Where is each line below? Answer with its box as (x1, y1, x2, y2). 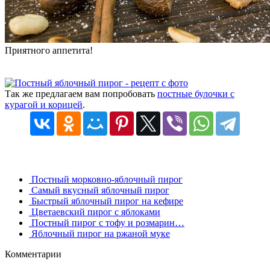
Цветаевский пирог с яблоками (29, 206, 160, 217)
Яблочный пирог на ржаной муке (29, 228, 170, 239)
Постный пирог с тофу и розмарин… (29, 217, 184, 228)
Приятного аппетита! (5, 45, 93, 55)
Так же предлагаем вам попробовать (5, 88, 157, 99)
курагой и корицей (5, 99, 83, 110)
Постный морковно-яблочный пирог (29, 174, 183, 184)
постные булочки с (157, 88, 234, 99)
